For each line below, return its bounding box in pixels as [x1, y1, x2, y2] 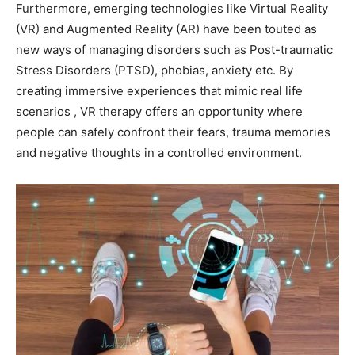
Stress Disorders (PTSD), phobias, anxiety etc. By [16, 62, 293, 78]
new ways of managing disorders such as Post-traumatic [16, 41, 333, 57]
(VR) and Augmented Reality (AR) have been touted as [16, 21, 317, 36]
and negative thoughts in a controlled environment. [16, 144, 302, 160]
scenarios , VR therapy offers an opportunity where [16, 103, 303, 119]
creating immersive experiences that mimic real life [16, 82, 303, 98]
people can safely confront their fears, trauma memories [16, 124, 330, 139]
